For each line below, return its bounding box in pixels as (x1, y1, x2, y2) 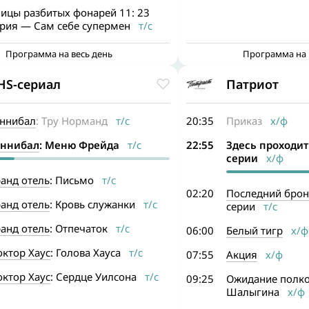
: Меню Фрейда (39, 138, 119, 152)
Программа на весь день (6, 48, 113, 60)
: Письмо (49, 173, 94, 187)
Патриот (226, 75, 279, 92)
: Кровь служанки (49, 197, 135, 211)
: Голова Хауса (50, 246, 121, 259)
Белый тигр (226, 223, 283, 237)
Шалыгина (226, 285, 279, 299)
